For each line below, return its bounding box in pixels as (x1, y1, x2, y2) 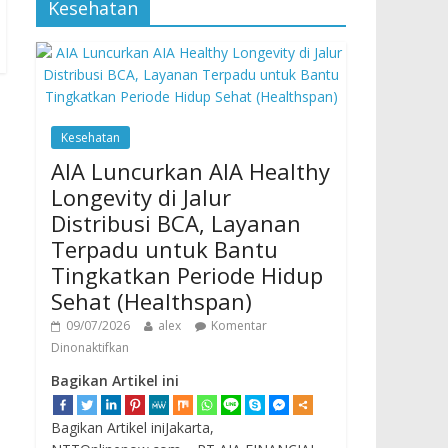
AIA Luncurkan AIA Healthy (51, 155, 330, 186)
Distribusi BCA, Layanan (51, 207, 301, 238)
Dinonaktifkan (51, 338, 129, 356)
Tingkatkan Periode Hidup (51, 259, 323, 290)
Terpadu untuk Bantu (51, 233, 278, 264)
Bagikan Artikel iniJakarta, (51, 417, 214, 437)
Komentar (211, 316, 267, 334)
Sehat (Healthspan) (51, 285, 252, 316)
